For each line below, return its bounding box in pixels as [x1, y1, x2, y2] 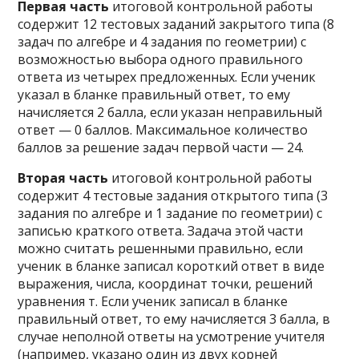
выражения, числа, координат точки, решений [18, 275, 313, 292]
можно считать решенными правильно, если [18, 240, 304, 257]
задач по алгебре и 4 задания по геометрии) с [18, 33, 307, 50]
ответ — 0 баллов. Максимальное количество [18, 121, 309, 139]
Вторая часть [18, 169, 109, 187]
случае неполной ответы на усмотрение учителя [18, 328, 325, 345]
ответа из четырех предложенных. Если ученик [18, 68, 317, 86]
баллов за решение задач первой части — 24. [18, 139, 305, 156]
